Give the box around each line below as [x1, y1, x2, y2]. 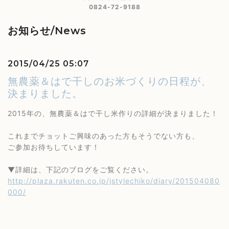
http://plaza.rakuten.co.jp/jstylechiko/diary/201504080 [8, 176, 220, 185]
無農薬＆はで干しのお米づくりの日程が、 [8, 75, 212, 87]
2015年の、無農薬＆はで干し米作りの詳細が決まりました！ [8, 109, 218, 118]
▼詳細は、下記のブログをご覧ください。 [8, 165, 153, 174]
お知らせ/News [8, 25, 86, 37]
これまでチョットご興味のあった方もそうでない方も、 [8, 131, 199, 140]
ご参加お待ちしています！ [8, 143, 100, 151]
